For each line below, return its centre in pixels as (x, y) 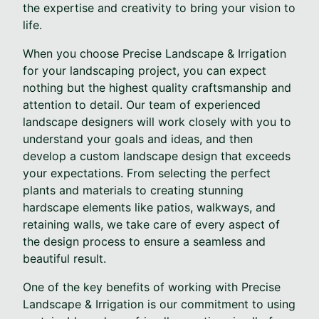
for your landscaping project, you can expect (145, 70)
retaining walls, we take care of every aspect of (151, 224)
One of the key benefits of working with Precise (152, 287)
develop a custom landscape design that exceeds (157, 156)
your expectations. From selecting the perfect (147, 173)
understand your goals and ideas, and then (138, 138)
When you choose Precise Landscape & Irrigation (155, 53)
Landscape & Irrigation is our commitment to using (159, 304)
